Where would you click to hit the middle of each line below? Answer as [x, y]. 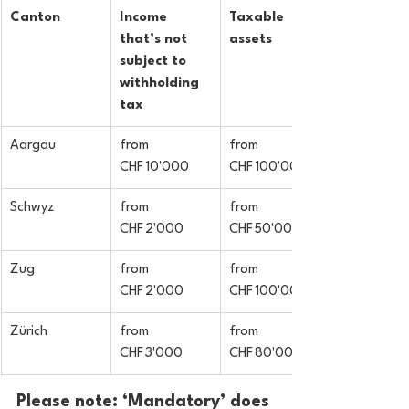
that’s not [155, 40]
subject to [155, 62]
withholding [161, 84]
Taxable [258, 18]
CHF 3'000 [151, 354]
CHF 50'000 [265, 230]
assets [251, 40]
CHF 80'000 [266, 354]
